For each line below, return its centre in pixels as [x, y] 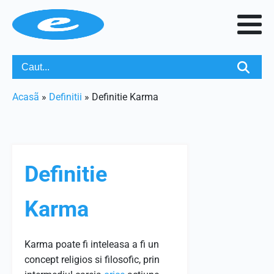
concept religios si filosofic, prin [92, 260]
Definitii [65, 97]
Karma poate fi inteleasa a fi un [92, 244]
